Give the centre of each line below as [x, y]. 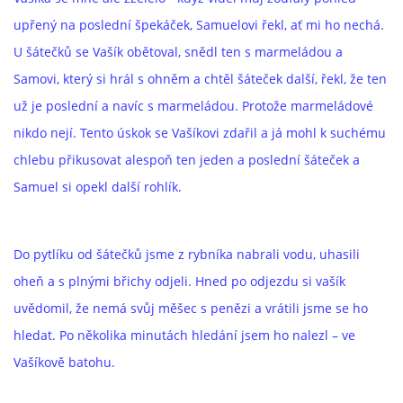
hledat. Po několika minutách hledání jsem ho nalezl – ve [184, 335]
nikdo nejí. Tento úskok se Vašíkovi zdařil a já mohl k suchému [200, 133]
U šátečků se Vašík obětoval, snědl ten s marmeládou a [178, 52]
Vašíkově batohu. [64, 362]
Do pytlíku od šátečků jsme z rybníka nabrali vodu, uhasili [187, 254]
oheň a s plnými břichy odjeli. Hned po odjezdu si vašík [179, 281]
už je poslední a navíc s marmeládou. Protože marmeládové [193, 106]
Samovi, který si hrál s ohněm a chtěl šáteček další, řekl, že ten [200, 79]
